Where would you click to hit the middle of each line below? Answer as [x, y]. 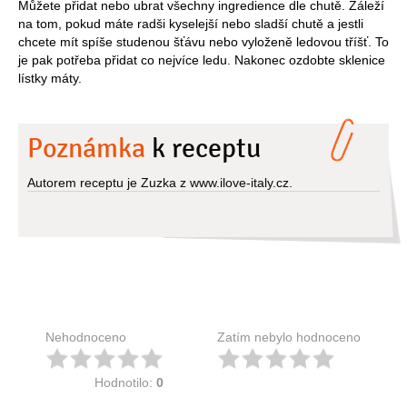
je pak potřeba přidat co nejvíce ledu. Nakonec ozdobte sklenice [202, 60]
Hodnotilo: [125, 382]
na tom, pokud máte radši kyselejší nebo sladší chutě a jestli [191, 23]
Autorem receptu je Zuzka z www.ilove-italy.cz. [160, 182]
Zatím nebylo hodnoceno [289, 337]
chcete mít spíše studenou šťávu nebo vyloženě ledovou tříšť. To [203, 41]
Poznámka [86, 148]
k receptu [203, 148]
